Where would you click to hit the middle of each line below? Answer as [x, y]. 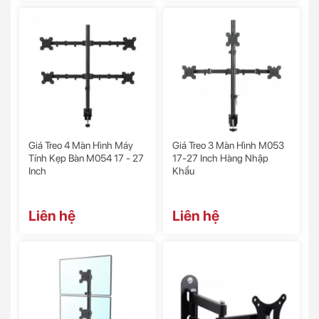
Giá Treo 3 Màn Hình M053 [228, 146]
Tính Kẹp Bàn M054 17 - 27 [86, 158]
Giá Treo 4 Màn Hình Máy [81, 146]
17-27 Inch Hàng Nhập [220, 158]
